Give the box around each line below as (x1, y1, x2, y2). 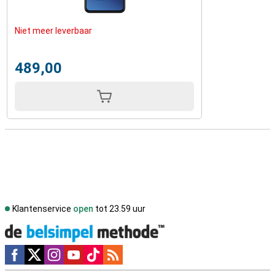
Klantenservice (12, 204, 73, 214)
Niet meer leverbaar (15, 26, 92, 36)
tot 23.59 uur (93, 204, 145, 214)
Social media (5, 246, 58, 255)
